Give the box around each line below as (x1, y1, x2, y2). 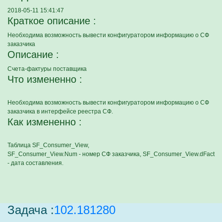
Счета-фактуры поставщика (7, 65, 87, 72)
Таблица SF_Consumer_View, (7, 142, 89, 149)
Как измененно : (7, 116, 82, 127)
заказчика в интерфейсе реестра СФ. (7, 108, 113, 115)
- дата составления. (7, 160, 63, 166)
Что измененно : (7, 74, 82, 85)
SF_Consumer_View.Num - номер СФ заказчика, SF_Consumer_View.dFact (7, 151, 215, 158)
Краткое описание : (7, 15, 96, 26)
